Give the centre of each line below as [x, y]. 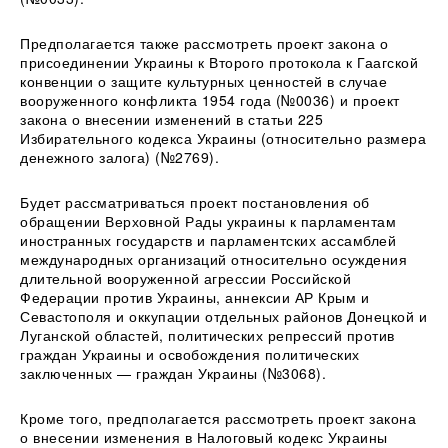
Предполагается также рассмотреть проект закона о [204, 42]
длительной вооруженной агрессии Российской [185, 277]
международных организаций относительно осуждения [213, 258]
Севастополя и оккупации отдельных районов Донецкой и [223, 315]
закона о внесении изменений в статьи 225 [171, 118]
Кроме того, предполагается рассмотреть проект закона [218, 417]
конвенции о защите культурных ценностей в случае [203, 80]
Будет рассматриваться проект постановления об [195, 201]
